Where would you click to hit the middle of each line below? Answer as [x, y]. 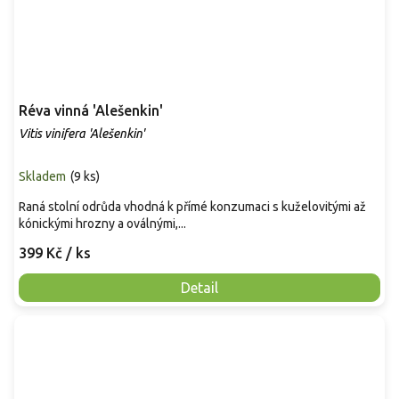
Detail [199, 288]
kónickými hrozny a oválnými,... [102, 224]
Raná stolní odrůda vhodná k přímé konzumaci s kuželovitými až [192, 207]
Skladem [42, 177]
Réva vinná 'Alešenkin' [91, 111]
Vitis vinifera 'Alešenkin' [81, 134]
